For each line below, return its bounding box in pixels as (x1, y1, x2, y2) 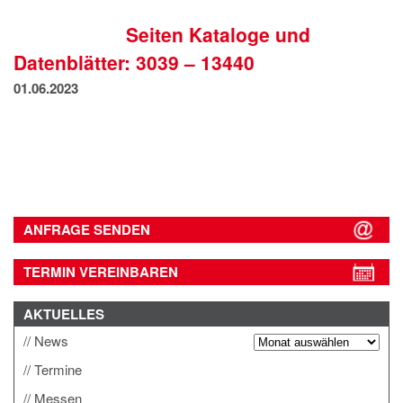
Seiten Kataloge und (125, 21, 310, 49)
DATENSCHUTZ (22, 29, 130, 50)
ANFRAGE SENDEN (23, 219, 150, 240)
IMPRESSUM (22, 2, 111, 23)
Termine (34, 360, 82, 380)
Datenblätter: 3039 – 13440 (13, 49, 255, 76)
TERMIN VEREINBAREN (23, 262, 178, 282)
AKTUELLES (23, 304, 104, 325)
